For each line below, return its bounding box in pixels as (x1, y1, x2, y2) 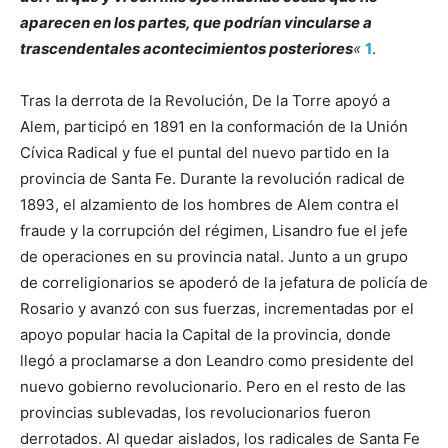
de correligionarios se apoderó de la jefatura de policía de (20, 272, 428, 292)
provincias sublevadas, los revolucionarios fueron (20, 402, 371, 422)
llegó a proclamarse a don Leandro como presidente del (20, 350, 414, 370)
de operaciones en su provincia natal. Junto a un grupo (20, 246, 408, 266)
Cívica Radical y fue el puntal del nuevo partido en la (20, 142, 389, 162)
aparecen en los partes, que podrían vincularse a (20, 12, 372, 32)
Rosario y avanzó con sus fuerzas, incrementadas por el (20, 298, 414, 318)
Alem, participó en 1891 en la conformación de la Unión (20, 116, 408, 136)
